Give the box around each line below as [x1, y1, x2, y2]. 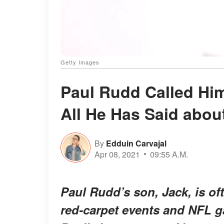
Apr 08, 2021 [94, 148, 140, 160]
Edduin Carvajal [106, 137, 166, 149]
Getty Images [60, 58, 99, 66]
